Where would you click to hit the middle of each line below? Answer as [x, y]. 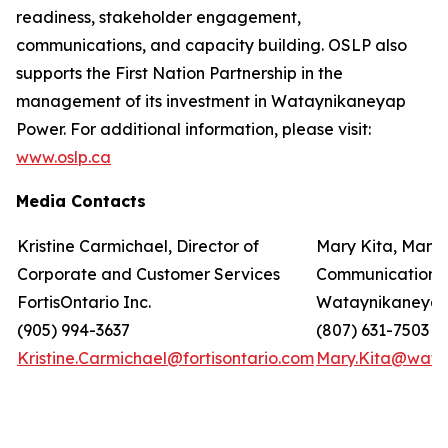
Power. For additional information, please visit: [193, 129]
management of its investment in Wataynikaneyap [211, 101]
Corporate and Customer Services [148, 274]
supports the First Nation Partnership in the [179, 73]
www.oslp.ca [63, 157]
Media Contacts [81, 201]
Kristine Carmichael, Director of [138, 246]
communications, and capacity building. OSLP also [211, 45]
